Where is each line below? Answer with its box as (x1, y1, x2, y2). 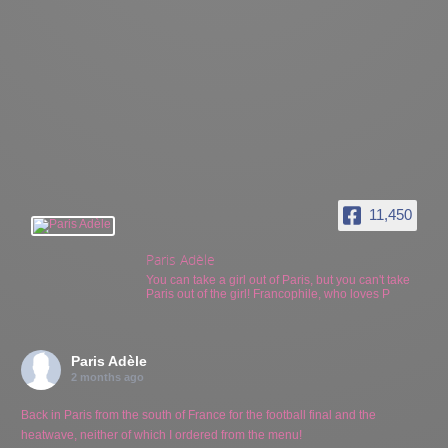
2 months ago (71, 370, 145, 383)
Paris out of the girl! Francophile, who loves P (146, 286, 391, 301)
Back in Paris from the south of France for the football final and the (21, 407, 377, 422)
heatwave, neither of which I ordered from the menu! (21, 427, 303, 442)
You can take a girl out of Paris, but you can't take (146, 272, 411, 287)
